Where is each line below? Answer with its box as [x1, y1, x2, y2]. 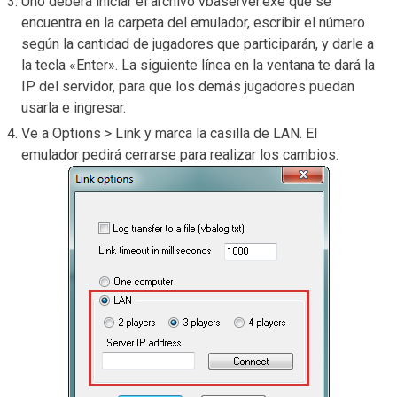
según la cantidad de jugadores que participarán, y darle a [21, 35, 374, 53]
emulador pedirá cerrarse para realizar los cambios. [21, 146, 342, 164]
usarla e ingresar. [21, 99, 126, 117]
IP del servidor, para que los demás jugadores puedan [21, 78, 354, 96]
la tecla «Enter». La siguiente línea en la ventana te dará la [21, 57, 375, 74]
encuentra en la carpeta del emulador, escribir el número [21, 14, 365, 32]
